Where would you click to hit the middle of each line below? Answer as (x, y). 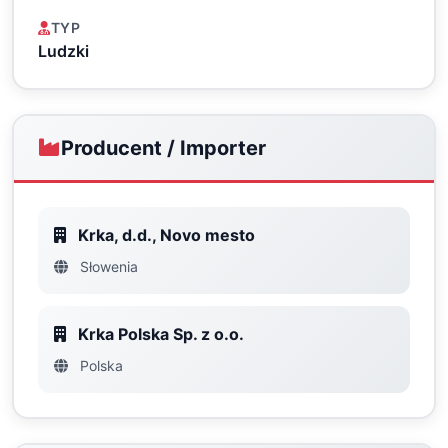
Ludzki (63, 51)
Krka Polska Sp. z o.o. (159, 334)
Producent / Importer (163, 148)
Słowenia (107, 266)
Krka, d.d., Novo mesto (164, 235)
